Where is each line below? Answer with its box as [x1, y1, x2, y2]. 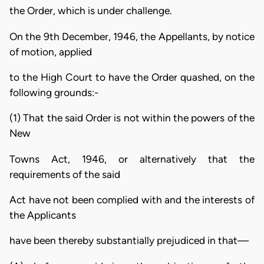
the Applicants [9, 209, 76, 222]
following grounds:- [9, 87, 98, 99]
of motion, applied [9, 45, 92, 58]
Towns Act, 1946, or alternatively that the [9, 153, 255, 165]
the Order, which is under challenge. [9, 5, 172, 17]
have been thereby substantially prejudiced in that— [9, 235, 249, 247]
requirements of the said [9, 168, 120, 180]
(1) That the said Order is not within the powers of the [9, 112, 255, 124]
